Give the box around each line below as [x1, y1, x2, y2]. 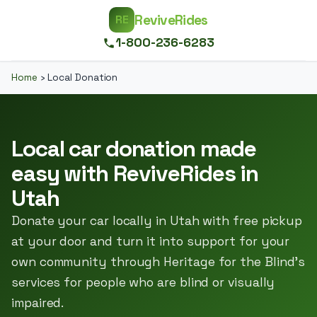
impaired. [11, 295, 64, 311]
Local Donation [45, 71, 118, 83]
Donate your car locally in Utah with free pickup [11, 213, 303, 229]
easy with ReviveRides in [11, 159, 259, 188]
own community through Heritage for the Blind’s [11, 254, 306, 270]
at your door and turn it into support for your [11, 234, 290, 249]
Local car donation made [11, 134, 257, 163]
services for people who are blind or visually [11, 275, 275, 290]
